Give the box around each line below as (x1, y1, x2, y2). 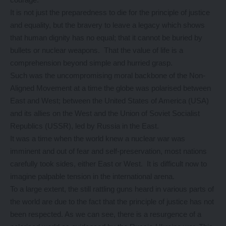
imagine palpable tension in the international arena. (10, 172, 175, 181)
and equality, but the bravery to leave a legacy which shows (10, 21, 205, 30)
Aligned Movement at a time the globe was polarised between (10, 84, 211, 93)
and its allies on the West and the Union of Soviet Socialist (10, 109, 200, 118)
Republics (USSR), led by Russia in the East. (10, 122, 159, 131)
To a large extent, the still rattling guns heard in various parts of (10, 185, 214, 194)
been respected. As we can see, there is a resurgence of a (10, 210, 201, 219)
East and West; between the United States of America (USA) (10, 96, 209, 105)
